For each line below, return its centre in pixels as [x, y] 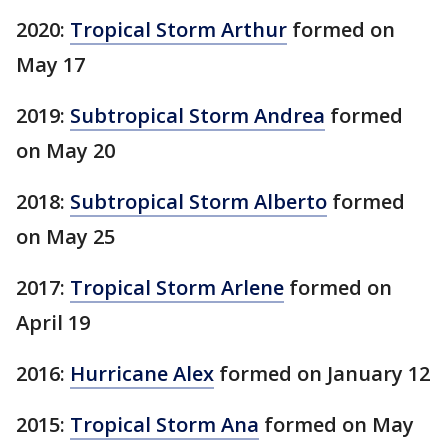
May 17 [50, 65]
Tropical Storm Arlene [177, 288]
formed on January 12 [322, 374]
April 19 [53, 323]
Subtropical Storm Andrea [197, 116]
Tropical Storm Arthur [178, 30]
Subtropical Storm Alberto [198, 202]
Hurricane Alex [142, 374]
